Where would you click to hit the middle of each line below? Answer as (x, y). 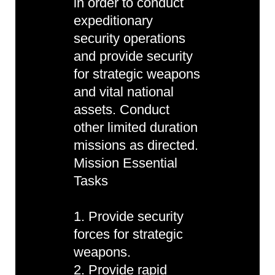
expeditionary (113, 21)
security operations (130, 38)
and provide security (133, 56)
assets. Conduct (122, 110)
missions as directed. (136, 145)
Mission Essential (126, 163)
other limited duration (136, 127)
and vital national (124, 92)
